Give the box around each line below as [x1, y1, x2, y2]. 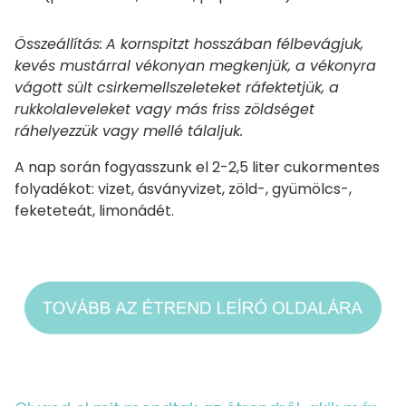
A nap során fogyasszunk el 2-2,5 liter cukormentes [14, 156, 380, 178]
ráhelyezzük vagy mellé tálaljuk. [14, 120, 243, 141]
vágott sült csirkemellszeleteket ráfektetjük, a [14, 76, 339, 98]
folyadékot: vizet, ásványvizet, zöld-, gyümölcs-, [14, 178, 352, 199]
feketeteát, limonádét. [14, 199, 174, 221]
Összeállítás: [14, 33, 102, 54]
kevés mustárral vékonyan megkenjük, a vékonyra [14, 54, 376, 76]
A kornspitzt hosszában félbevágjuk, [106, 33, 363, 54]
